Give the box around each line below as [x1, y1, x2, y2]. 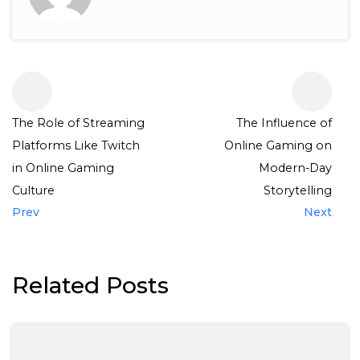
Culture [12, 183, 55, 198]
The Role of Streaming [12, 116, 145, 130]
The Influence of [236, 116, 332, 130]
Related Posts [12, 271, 169, 299]
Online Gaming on [224, 138, 332, 153]
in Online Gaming [12, 161, 114, 175]
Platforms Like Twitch [12, 138, 140, 153]
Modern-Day [259, 161, 332, 175]
